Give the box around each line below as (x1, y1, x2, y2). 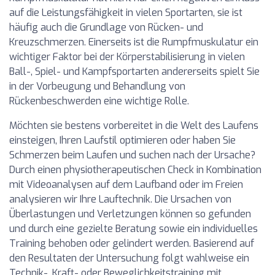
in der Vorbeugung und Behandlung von (9, 80, 185, 93)
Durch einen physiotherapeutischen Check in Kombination (9, 163, 261, 176)
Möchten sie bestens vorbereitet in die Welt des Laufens (9, 119, 258, 132)
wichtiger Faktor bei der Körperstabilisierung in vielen (9, 50, 245, 63)
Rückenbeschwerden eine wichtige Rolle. (9, 95, 189, 107)
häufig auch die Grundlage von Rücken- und (9, 21, 203, 34)
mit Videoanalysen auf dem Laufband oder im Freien (9, 178, 243, 191)
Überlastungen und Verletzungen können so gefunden (9, 207, 251, 220)
